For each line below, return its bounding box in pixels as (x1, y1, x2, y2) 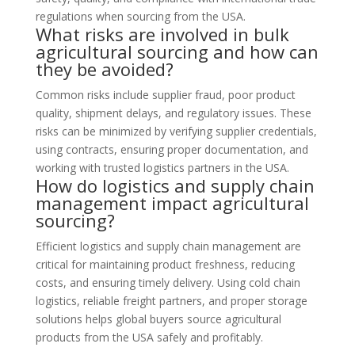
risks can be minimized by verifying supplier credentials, (35, 124, 317, 139)
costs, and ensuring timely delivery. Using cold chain (35, 275, 300, 290)
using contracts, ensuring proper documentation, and (35, 142, 308, 157)
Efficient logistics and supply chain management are (35, 239, 301, 254)
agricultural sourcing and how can (35, 40, 319, 63)
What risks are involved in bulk (35, 22, 289, 46)
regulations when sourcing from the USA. (35, 9, 246, 24)
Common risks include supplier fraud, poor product (35, 87, 296, 102)
